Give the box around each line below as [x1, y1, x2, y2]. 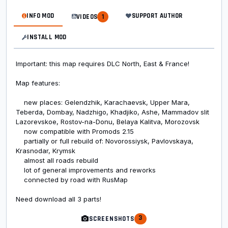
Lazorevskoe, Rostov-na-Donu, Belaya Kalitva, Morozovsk [16, 118, 199, 126]
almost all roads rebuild [16, 156, 98, 164]
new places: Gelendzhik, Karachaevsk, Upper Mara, [16, 98, 190, 106]
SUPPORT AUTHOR [131, 12, 183, 20]
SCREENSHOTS [89, 214, 134, 223]
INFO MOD [26, 12, 54, 20]
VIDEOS [76, 12, 98, 21]
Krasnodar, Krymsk [16, 147, 75, 155]
